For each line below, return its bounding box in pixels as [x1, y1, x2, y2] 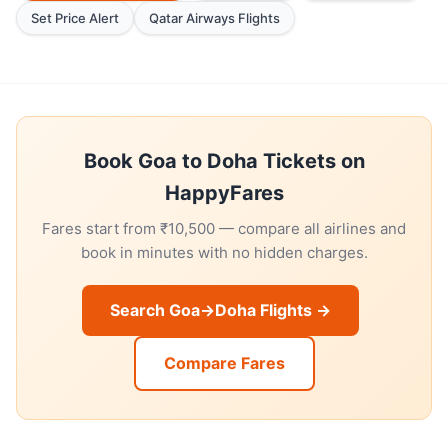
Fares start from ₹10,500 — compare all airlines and [42, 219, 406, 238]
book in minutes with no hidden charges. [80, 243, 368, 262]
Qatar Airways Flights [149, 10, 280, 26]
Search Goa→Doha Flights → [109, 300, 331, 320]
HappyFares [164, 181, 284, 205]
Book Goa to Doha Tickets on [83, 149, 365, 173]
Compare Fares [163, 353, 285, 373]
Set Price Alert [31, 10, 119, 26]
